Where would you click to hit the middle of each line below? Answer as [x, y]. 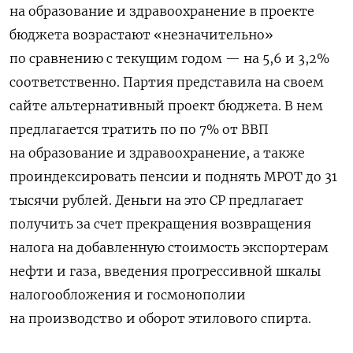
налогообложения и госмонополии [128, 294]
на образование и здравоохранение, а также [157, 152]
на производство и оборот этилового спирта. [163, 318]
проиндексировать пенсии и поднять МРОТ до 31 [173, 176]
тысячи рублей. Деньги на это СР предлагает [156, 200]
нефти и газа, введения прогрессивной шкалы [165, 271]
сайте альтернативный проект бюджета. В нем [166, 105]
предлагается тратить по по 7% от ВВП [139, 129]
